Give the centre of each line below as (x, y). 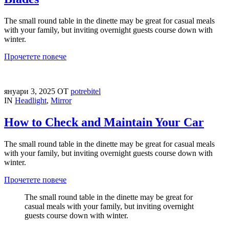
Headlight (31, 101)
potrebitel (86, 91)
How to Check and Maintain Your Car (104, 122)
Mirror (61, 101)
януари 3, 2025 (31, 91)
